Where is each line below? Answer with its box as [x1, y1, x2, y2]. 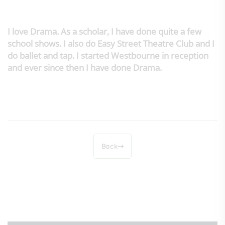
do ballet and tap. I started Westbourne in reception [8, 50, 208, 62]
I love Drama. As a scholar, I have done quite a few [8, 26, 201, 38]
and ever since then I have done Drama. [8, 62, 162, 74]
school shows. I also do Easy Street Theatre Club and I [8, 38, 214, 50]
